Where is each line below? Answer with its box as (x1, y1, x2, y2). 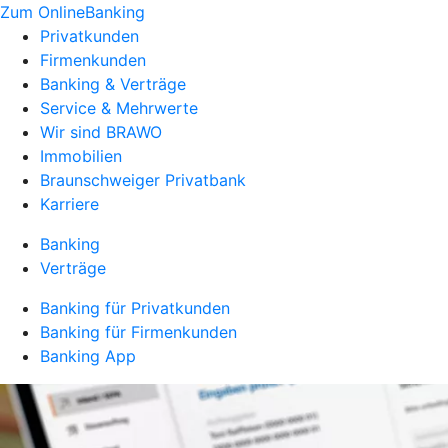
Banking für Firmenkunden (40, 322, 237, 342)
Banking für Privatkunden (40, 298, 230, 318)
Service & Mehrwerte (40, 98, 198, 118)
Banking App (40, 346, 136, 366)
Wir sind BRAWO (40, 122, 162, 142)
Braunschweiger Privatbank (40, 170, 246, 190)
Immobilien (40, 146, 122, 166)
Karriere (40, 194, 99, 214)
